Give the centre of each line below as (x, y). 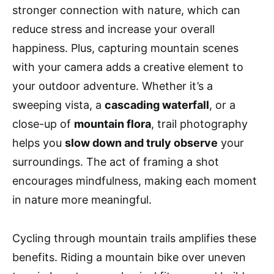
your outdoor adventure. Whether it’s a (113, 86)
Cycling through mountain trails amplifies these (134, 239)
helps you (39, 143)
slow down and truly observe (141, 143)
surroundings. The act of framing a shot (116, 162)
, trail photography (199, 124)
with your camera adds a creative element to (128, 67)
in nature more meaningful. (82, 200)
